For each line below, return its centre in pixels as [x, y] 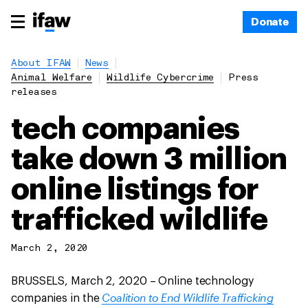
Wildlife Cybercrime [160, 78]
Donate [269, 22]
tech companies [125, 129]
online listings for [135, 190]
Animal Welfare [52, 78]
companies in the [57, 298]
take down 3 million [149, 159]
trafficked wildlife [140, 220]
